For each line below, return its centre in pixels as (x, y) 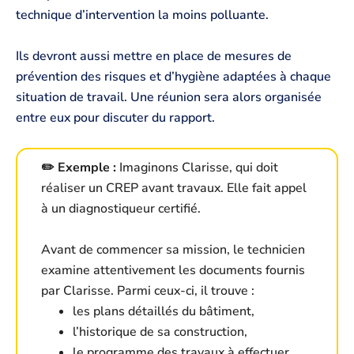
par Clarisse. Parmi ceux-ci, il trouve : (148, 291)
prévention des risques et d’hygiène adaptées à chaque (173, 76)
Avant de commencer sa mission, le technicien (173, 250)
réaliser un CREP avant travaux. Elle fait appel (174, 188)
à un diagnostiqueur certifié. (121, 209)
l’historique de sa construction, (160, 332)
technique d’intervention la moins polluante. (142, 15)
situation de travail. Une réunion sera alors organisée (169, 97)
